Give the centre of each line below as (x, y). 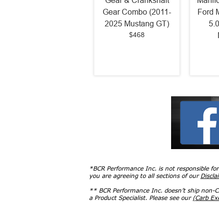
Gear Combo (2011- (137, 12)
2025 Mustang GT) (137, 24)
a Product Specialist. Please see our (141, 198)
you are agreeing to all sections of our (145, 176)
